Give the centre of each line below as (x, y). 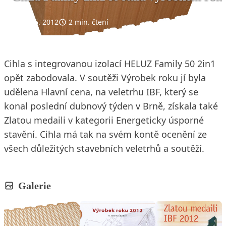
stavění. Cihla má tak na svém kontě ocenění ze (105, 134)
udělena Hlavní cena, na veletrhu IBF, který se (101, 92)
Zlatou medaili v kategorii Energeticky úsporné (104, 120)
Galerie (35, 185)
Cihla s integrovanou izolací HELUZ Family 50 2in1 (110, 63)
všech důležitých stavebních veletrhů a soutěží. (104, 148)
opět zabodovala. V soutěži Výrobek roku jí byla (105, 77)
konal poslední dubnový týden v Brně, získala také (111, 106)
